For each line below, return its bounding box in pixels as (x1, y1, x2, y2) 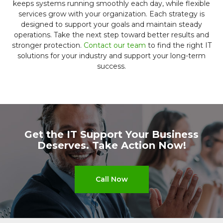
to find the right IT (145, 41, 212, 50)
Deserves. (37, 139, 92, 151)
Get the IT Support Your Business (24, 128, 199, 140)
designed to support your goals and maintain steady (21, 20, 202, 29)
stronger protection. (11, 41, 84, 50)
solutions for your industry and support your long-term (17, 51, 206, 60)
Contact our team (83, 41, 146, 50)
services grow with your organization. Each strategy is (18, 9, 205, 18)
